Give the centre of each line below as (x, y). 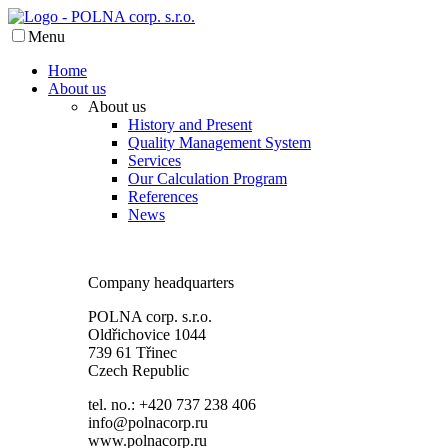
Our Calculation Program (207, 178)
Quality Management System (219, 142)
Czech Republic (138, 370)
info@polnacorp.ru (148, 422)
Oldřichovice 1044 (147, 334)
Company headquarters (161, 282)
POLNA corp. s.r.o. (150, 316)
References (163, 196)
